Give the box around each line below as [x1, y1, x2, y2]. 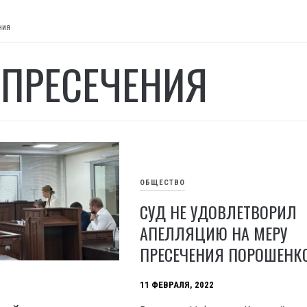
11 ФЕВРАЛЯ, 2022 [140, 280, 214, 291]
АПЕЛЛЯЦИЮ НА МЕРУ [140, 221, 288, 245]
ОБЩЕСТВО [140, 178, 186, 188]
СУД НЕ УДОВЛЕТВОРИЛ [140, 199, 297, 224]
